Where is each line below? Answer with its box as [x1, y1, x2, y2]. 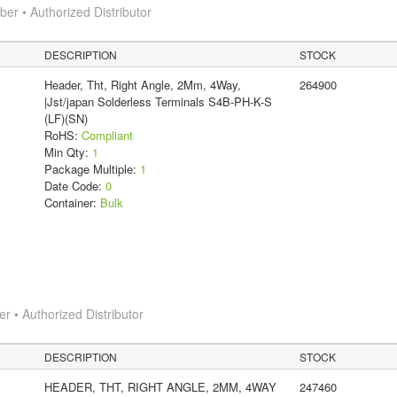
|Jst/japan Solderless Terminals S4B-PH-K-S [43, 92, 272, 110]
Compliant [81, 126, 133, 144]
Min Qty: [43, 143, 92, 160]
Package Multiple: [43, 160, 140, 177]
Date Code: [43, 176, 105, 194]
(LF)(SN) [43, 109, 88, 127]
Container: [43, 193, 100, 211]
